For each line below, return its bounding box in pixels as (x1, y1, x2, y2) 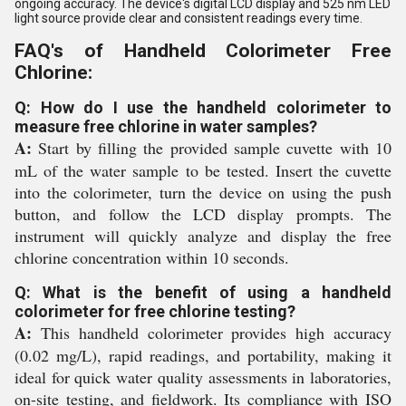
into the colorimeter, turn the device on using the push (14, 181, 391, 204)
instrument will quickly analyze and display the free (14, 225, 391, 247)
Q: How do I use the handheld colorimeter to (14, 98, 391, 118)
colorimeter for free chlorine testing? (14, 302, 295, 322)
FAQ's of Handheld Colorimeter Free (14, 40, 391, 63)
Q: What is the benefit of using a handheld (14, 283, 391, 303)
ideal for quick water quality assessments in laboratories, (14, 366, 391, 389)
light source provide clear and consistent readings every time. (14, 11, 362, 26)
